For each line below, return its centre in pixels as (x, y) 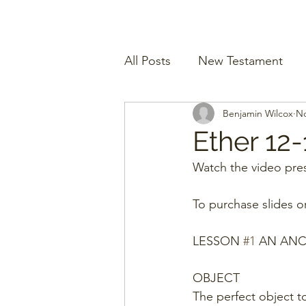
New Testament (240, 60)
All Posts (148, 60)
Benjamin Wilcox (258, 113)
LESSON (218, 241)
